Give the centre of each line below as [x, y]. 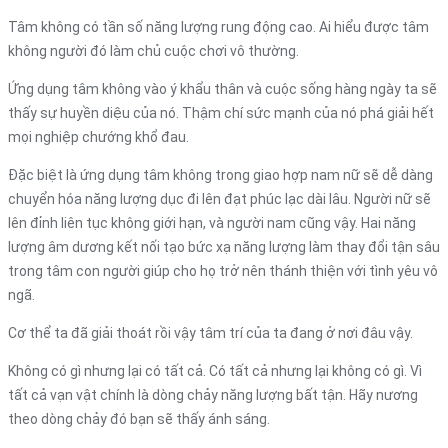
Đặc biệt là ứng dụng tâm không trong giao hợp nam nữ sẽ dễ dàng [220, 174]
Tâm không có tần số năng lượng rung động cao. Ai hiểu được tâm [218, 26]
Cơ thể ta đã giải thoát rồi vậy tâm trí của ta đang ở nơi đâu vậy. [210, 332]
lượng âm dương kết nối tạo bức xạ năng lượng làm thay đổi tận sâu [224, 246]
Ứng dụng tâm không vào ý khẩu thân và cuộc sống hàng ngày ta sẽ [222, 88]
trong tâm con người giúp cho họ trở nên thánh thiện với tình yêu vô [223, 270]
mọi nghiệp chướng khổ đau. [98, 136]
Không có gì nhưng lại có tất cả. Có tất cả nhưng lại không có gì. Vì [215, 370]
